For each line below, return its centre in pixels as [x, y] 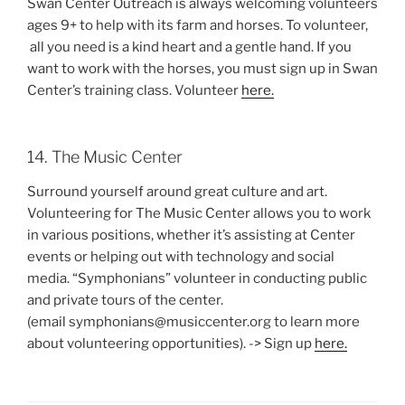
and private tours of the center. [125, 300]
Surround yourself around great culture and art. [177, 191]
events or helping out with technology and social [181, 256]
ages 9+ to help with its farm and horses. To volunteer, [198, 25]
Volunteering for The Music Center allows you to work [199, 213]
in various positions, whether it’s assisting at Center [191, 235]
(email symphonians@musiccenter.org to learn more [193, 321]
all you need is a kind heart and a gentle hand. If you [189, 47]
